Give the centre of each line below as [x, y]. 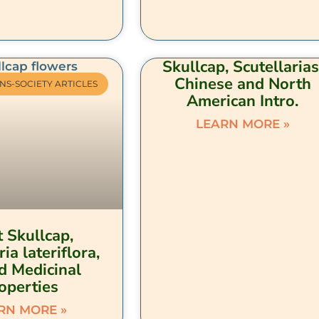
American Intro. [243, 101]
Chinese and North [242, 84]
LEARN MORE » [242, 124]
